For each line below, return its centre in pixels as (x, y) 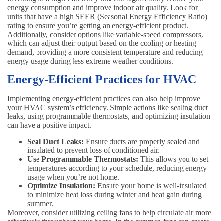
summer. (40, 204)
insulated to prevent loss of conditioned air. (93, 150)
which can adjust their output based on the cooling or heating (102, 43)
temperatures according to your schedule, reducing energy (117, 168)
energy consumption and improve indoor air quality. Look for (103, 8)
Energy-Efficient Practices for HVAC (102, 80)
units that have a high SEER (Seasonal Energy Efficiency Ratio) (107, 17)
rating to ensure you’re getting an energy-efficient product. (98, 26)
